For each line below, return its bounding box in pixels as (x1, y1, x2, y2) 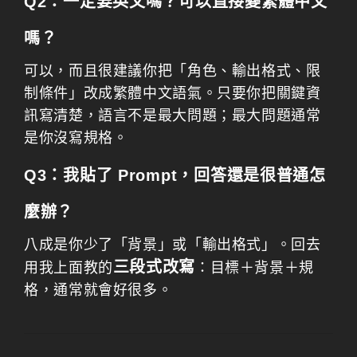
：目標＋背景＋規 (194, 260, 314, 276)
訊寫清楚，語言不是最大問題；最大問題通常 (24, 108, 321, 124)
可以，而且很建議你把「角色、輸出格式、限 (24, 63, 321, 79)
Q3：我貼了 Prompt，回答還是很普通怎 (24, 167, 326, 184)
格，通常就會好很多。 (24, 282, 173, 298)
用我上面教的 (24, 260, 113, 276)
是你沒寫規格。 (24, 130, 128, 146)
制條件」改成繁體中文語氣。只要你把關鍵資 (24, 85, 321, 101)
